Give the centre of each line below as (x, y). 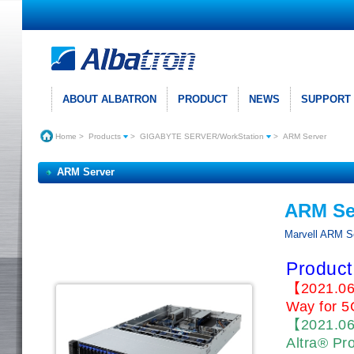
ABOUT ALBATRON (109, 99)
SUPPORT (326, 99)
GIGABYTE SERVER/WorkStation (203, 136)
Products (106, 136)
